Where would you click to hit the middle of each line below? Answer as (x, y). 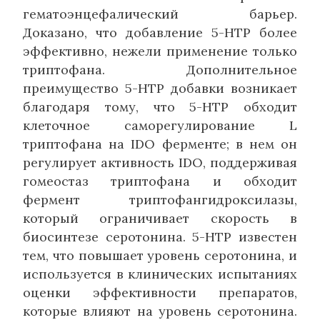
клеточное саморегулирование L (160, 125)
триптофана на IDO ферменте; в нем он (160, 144)
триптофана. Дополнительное (160, 69)
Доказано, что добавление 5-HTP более (160, 32)
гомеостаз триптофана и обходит (160, 181)
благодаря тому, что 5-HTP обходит (160, 106)
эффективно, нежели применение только (160, 51)
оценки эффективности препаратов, (160, 292)
